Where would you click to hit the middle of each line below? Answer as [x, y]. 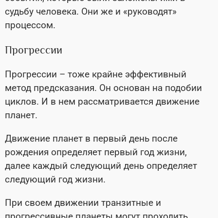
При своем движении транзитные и [83, 202]
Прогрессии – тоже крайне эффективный [96, 74]
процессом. [31, 25]
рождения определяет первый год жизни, [96, 152]
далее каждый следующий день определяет [101, 165]
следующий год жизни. [56, 179]
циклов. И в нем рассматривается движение [102, 101]
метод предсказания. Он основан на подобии [103, 88]
